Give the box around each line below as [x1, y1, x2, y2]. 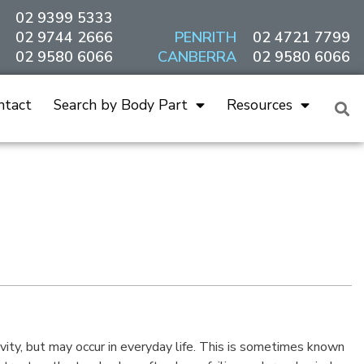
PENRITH [174, 28, 236, 47]
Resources [226, 95, 292, 115]
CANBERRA [157, 47, 236, 67]
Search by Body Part [53, 95, 188, 115]
